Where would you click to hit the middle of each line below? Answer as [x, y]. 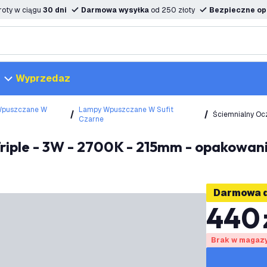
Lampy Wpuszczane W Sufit [126, 110]
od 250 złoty [173, 10]
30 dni [55, 10]
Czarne [91, 119]
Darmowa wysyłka [116, 10]
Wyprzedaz [43, 78]
